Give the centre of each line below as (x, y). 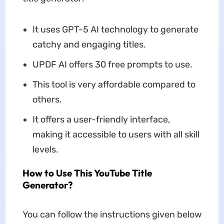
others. (47, 99)
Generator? (47, 185)
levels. (45, 149)
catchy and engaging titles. (89, 44)
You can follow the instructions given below (112, 214)
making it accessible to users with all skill (116, 134)
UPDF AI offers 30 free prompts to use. (112, 64)
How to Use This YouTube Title (87, 173)
